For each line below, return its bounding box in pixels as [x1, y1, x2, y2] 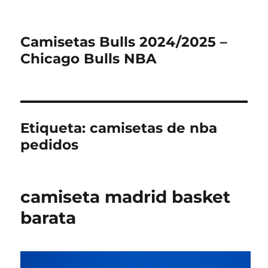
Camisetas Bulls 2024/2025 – [20, 33, 228, 50]
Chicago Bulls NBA [20, 50, 157, 67]
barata [20, 208, 77, 228]
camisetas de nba [90, 120, 218, 136]
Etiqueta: [20, 120, 90, 136]
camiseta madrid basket [20, 187, 231, 207]
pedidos [20, 136, 79, 153]
